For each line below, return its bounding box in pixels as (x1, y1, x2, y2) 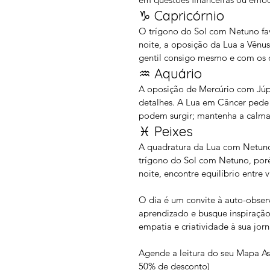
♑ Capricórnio (139, 7, 224, 24)
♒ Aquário (139, 65, 202, 82)
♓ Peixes (139, 123, 193, 140)
